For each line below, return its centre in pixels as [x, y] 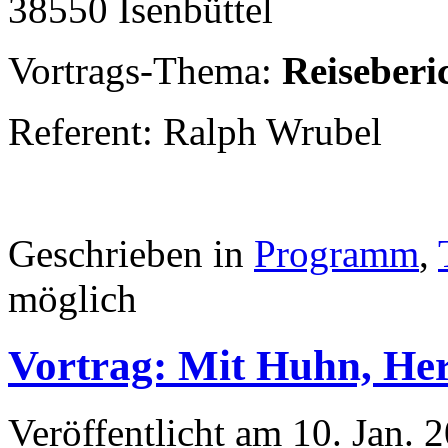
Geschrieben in [131, 253]
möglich [72, 298]
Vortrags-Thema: [145, 70]
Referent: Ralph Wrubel [195, 131]
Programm [336, 253]
